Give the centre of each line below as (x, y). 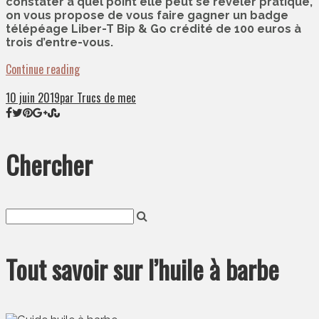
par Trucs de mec (98, 98)
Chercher (49, 164)
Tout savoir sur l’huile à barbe (142, 269)
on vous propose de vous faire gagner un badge (147, 16)
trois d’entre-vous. (59, 43)
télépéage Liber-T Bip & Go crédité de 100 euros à (153, 29)
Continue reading (43, 69)
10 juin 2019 (33, 98)
